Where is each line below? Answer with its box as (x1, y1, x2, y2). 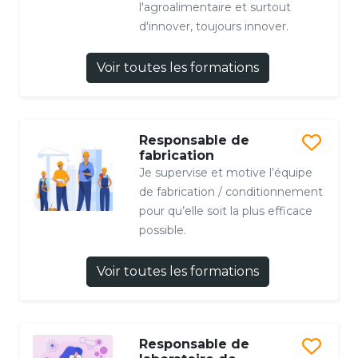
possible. (138, 223, 186, 238)
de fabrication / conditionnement (138, 185, 323, 200)
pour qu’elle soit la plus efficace (138, 204, 312, 219)
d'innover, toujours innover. (138, 19, 288, 34)
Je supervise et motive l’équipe (138, 165, 312, 181)
